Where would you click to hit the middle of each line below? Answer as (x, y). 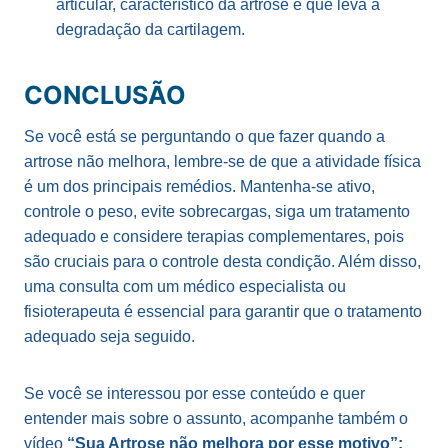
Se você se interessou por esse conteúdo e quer (194, 393)
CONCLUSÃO (105, 95)
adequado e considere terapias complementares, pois (214, 236)
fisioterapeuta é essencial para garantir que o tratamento (223, 311)
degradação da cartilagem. (150, 29)
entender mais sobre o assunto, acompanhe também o (216, 418)
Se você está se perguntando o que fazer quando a (204, 136)
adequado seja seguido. (109, 336)
